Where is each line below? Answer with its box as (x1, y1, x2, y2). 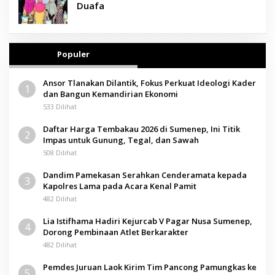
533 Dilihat (43, 101, 77, 111)
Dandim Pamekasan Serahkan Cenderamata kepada (43, 169, 247, 180)
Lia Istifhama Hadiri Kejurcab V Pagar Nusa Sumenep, (43, 215, 252, 227)
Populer (57, 48, 90, 60)
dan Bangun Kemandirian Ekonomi (43, 88, 178, 99)
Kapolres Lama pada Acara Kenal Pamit (43, 180, 196, 192)
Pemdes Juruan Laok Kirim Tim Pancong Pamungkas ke (43, 261, 257, 273)
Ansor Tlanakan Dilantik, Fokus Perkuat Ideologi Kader (43, 77, 256, 88)
